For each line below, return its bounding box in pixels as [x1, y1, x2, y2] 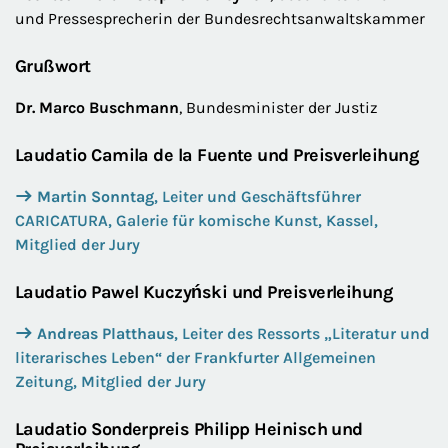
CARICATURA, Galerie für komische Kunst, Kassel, [15, 211, 378, 230]
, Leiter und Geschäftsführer [154, 187, 361, 206]
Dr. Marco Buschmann [15, 98, 179, 117]
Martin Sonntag [37, 187, 154, 206]
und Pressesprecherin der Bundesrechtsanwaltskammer [15, 9, 425, 28]
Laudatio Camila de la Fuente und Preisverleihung [15, 144, 419, 166]
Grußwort [15, 55, 91, 77]
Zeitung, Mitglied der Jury [15, 372, 206, 391]
